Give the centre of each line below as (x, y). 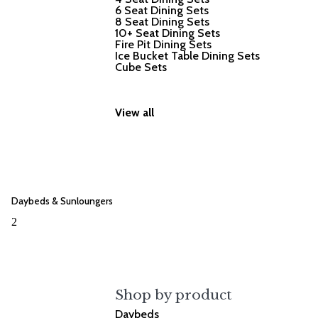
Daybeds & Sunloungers (62, 201)
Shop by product (174, 295)
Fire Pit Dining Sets (164, 44)
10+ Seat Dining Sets (168, 33)
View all (135, 112)
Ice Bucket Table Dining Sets (188, 55)
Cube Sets (141, 67)
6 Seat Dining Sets (162, 10)
